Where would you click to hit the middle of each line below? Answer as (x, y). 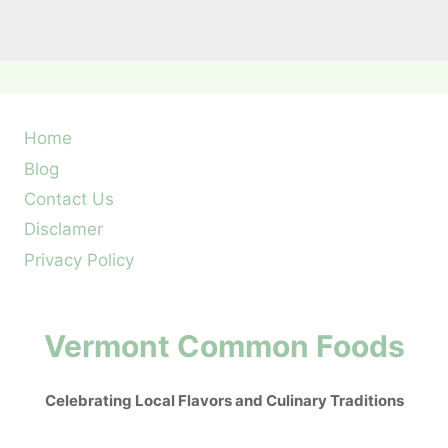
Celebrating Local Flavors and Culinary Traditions (224, 401)
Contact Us (69, 198)
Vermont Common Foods (224, 346)
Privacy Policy (79, 259)
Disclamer (63, 229)
